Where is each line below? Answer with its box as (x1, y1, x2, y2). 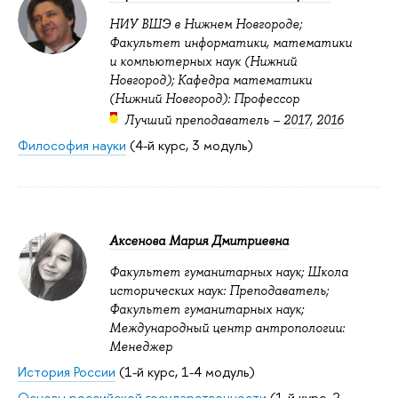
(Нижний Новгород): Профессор (109, 91, 299, 107)
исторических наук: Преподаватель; (109, 282, 329, 298)
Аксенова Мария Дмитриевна (109, 233, 289, 250)
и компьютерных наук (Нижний (109, 53, 297, 70)
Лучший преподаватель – (123, 112, 283, 129)
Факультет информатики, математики (109, 35, 352, 52)
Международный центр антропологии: (109, 319, 345, 336)
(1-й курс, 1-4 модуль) (115, 362, 255, 382)
